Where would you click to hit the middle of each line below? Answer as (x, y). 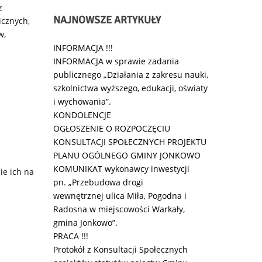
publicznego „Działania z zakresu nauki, (131, 75)
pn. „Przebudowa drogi (98, 182)
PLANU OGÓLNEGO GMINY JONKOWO (127, 155)
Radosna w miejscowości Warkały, (119, 209)
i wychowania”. (82, 101)
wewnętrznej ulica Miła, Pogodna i (120, 196)
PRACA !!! (71, 236)
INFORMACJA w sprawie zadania (116, 61)
